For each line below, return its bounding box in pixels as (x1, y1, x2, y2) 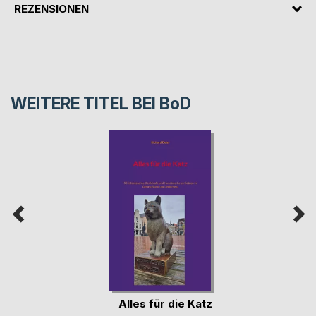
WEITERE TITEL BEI (11, 94, 159, 114)
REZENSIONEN (14, 1, 89, 16)
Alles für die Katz (119, 296, 212, 310)
